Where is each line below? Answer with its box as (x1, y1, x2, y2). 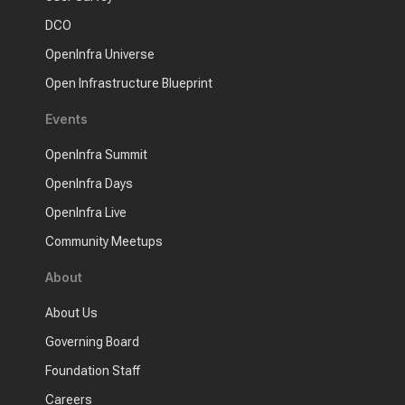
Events (45, 111, 88, 127)
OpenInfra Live (45, 205, 127, 221)
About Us (45, 306, 98, 321)
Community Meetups (45, 234, 163, 250)
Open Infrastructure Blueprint (45, 76, 212, 91)
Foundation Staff (45, 363, 140, 379)
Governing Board (45, 334, 139, 350)
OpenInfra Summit (45, 147, 147, 163)
